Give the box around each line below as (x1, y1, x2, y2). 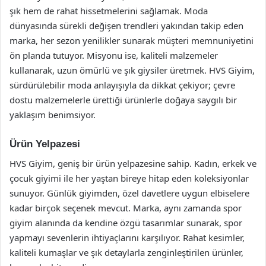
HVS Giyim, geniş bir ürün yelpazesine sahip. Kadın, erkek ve (9, 157, 256, 169)
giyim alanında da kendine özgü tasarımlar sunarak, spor (9, 216, 242, 229)
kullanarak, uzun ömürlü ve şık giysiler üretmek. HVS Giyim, (9, 64, 255, 76)
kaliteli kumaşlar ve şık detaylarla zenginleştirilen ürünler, (9, 246, 243, 258)
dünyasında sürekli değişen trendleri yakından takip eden (9, 20, 243, 31)
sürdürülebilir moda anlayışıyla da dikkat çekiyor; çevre (9, 79, 235, 91)
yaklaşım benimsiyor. (9, 109, 96, 121)
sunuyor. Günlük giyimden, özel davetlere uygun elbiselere (9, 186, 249, 199)
